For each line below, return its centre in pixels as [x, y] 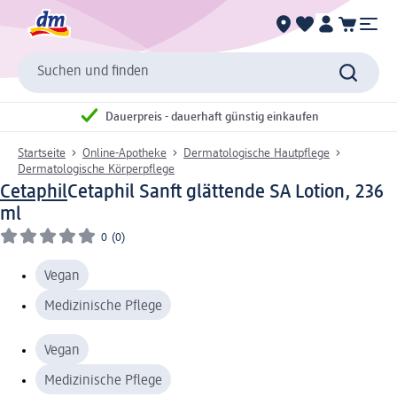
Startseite [42, 153]
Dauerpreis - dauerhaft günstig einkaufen [212, 117]
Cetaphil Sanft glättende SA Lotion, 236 [226, 192]
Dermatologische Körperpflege [96, 169]
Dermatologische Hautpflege [257, 153]
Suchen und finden [93, 72]
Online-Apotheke [125, 153]
